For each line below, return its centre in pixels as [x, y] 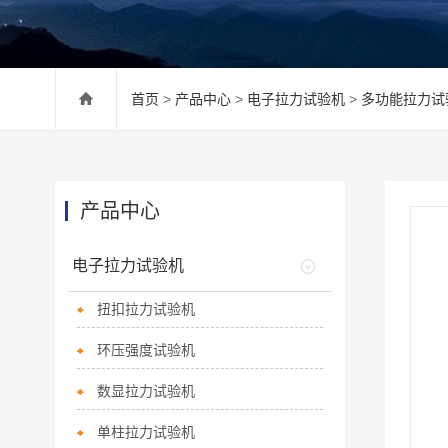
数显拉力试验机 [145, 391]
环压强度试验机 [145, 350]
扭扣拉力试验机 [145, 309]
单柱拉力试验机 [145, 432]
